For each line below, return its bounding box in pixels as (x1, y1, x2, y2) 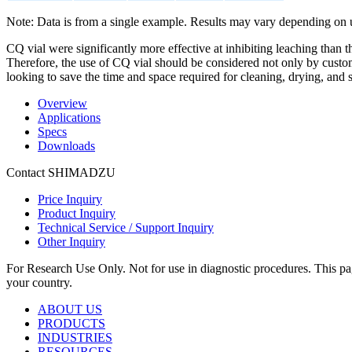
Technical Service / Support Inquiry (38, 220, 214, 234)
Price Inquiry (38, 192, 102, 206)
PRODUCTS (38, 316, 105, 330)
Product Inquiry (38, 206, 115, 220)
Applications (38, 110, 101, 124)
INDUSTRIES (38, 330, 112, 344)
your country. (6, 275, 72, 289)
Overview (38, 96, 87, 110)
